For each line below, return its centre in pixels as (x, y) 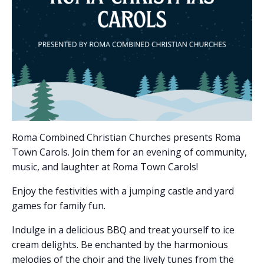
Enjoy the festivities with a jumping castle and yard (123, 191)
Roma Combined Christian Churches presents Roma (126, 137)
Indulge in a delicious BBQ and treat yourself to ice (123, 230)
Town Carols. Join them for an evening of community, (129, 152)
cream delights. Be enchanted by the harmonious (120, 245)
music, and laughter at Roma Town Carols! (105, 167)
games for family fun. (59, 206)
